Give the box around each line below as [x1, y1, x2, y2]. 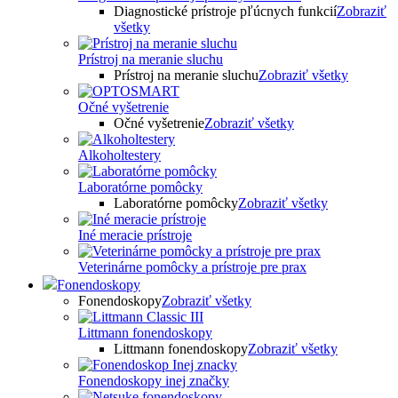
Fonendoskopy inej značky [78, 373, 229, 388]
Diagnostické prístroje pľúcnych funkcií [114, 4, 337, 19]
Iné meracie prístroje [78, 227, 192, 243]
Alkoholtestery [78, 147, 161, 163]
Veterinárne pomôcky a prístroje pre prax [78, 259, 306, 275]
